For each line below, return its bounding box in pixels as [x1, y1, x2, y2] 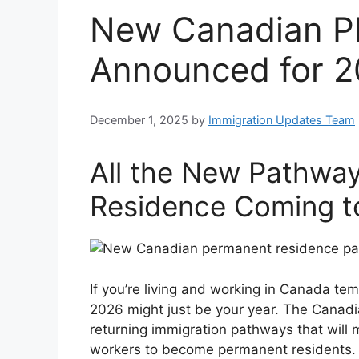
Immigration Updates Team [208, 113, 355, 127]
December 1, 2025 [90, 113, 188, 127]
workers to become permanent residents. [90, 341, 356, 357]
